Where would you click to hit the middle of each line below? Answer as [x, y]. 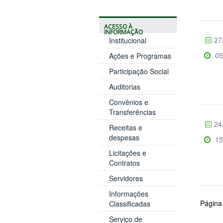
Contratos [124, 163]
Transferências [132, 112]
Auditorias [124, 86]
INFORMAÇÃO [123, 32]
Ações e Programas [140, 56]
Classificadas [129, 203]
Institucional [127, 40]
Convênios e [128, 102]
